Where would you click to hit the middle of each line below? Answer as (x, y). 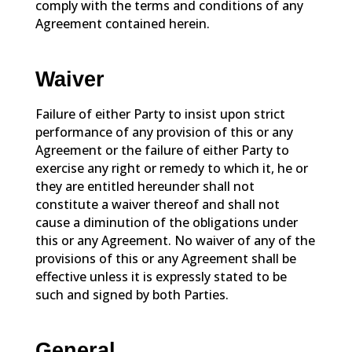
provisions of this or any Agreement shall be (165, 258)
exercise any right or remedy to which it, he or (171, 168)
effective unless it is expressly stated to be (161, 276)
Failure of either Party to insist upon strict (160, 114)
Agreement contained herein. (122, 23)
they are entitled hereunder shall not (145, 186)
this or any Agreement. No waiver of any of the (175, 240)
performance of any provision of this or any (164, 132)
